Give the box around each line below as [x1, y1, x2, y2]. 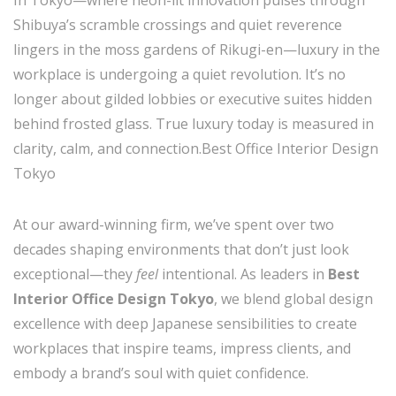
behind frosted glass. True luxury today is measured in [13, 113, 374, 133]
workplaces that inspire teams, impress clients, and [13, 338, 351, 358]
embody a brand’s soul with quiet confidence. [13, 362, 308, 383]
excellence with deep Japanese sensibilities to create [13, 313, 357, 333]
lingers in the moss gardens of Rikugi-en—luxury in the [13, 39, 380, 59]
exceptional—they [13, 263, 136, 284]
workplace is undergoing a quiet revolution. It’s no [13, 64, 346, 84]
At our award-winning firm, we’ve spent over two [13, 214, 334, 234]
